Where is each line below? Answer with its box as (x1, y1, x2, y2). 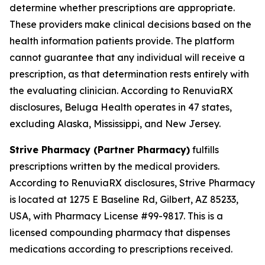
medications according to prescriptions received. (9, 243, 232, 255)
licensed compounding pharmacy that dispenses (9, 227, 230, 238)
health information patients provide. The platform (9, 35, 234, 47)
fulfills (190, 144, 219, 156)
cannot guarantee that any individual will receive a (9, 51, 245, 63)
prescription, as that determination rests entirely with (9, 68, 249, 80)
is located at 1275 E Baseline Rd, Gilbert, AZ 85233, (9, 193, 238, 205)
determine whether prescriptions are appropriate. (9, 2, 235, 14)
